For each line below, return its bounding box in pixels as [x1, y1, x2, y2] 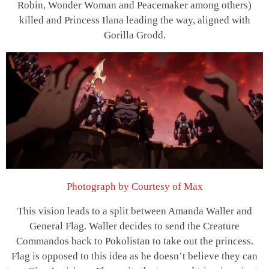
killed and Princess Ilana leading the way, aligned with [19, 14, 250, 26]
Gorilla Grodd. [103, 29, 166, 41]
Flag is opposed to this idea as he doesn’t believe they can [11, 250, 258, 262]
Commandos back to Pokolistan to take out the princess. [16, 235, 253, 247]
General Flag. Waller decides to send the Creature [29, 220, 240, 232]
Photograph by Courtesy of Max [66, 180, 203, 192]
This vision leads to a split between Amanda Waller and [17, 205, 252, 217]
